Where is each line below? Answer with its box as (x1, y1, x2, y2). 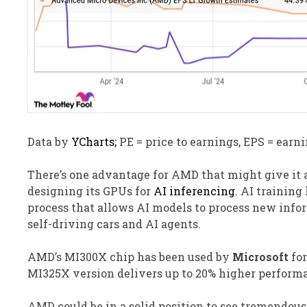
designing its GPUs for (27, 184, 153, 199)
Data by (27, 134, 71, 149)
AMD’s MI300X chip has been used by (27, 249, 232, 265)
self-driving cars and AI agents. (27, 217, 201, 232)
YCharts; (71, 134, 119, 149)
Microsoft (232, 249, 288, 265)
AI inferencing (153, 184, 235, 199)
